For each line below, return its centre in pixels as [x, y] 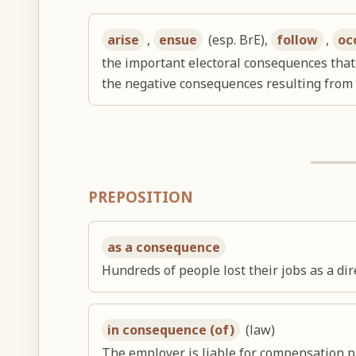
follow [298, 39]
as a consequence [164, 248]
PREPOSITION [141, 196]
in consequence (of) [171, 330]
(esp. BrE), [238, 39]
